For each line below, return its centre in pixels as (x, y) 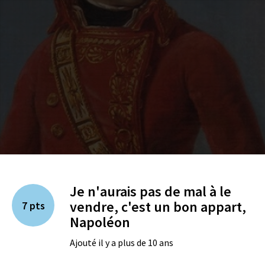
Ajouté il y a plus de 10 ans (122, 243)
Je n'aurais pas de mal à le (151, 191)
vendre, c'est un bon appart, (158, 207)
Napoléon (100, 222)
